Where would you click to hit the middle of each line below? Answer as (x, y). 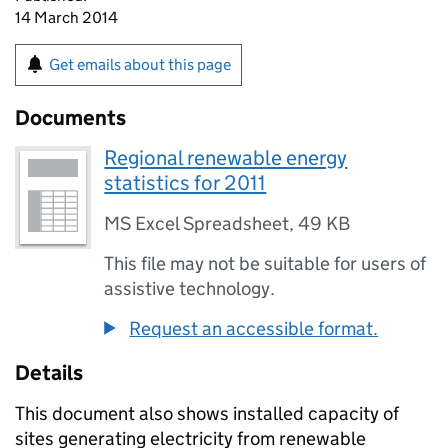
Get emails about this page (140, 64)
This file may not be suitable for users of (265, 263)
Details (49, 373)
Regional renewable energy (226, 158)
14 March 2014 (66, 17)
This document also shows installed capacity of (207, 413)
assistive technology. (190, 288)
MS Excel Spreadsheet (197, 223)
